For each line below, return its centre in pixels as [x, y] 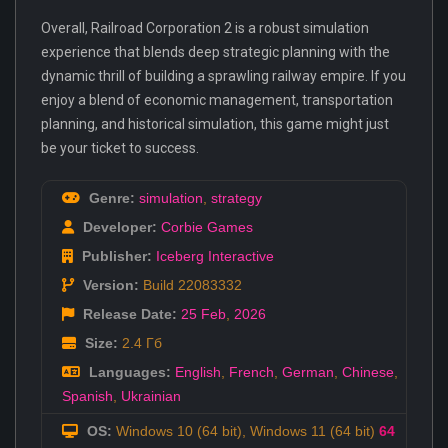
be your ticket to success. [120, 147]
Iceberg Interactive [215, 255]
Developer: [118, 226]
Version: [109, 284]
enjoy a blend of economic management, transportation [217, 99]
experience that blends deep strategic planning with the [215, 51]
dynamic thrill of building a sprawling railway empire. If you [223, 75]
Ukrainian [151, 395]
